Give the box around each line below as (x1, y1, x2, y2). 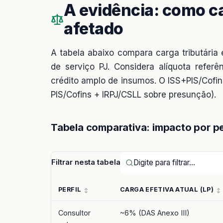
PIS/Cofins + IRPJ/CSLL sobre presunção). (51, 89, 216, 100)
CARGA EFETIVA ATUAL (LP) (120, 186, 214, 194)
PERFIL (58, 186, 82, 194)
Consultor (58, 209, 91, 218)
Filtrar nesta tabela (51, 158, 120, 167)
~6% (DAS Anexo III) (120, 209, 190, 218)
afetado (64, 18, 123, 38)
